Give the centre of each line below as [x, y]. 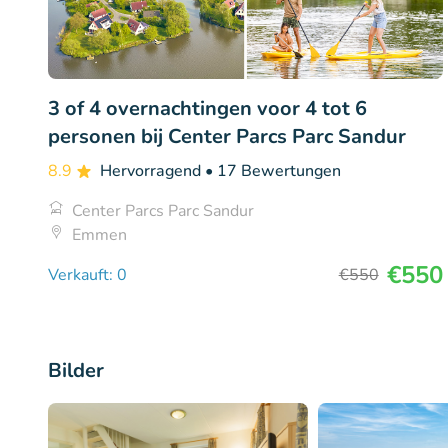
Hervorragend [152, 170]
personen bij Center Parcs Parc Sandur [227, 136]
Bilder [76, 370]
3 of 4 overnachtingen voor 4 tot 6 [207, 108]
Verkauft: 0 [87, 274]
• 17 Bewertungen [273, 170]
